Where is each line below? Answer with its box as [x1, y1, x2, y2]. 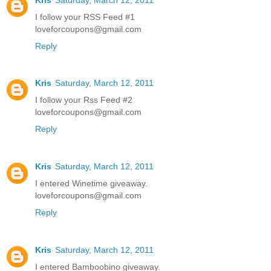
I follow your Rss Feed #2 [35, 95, 132, 105]
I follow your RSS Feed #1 [35, 11, 135, 22]
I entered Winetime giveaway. [35, 178, 148, 189]
